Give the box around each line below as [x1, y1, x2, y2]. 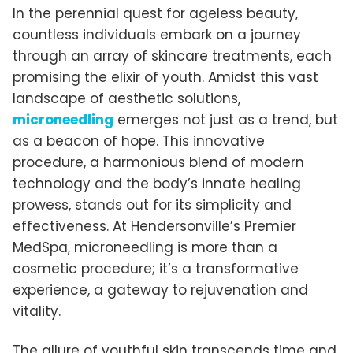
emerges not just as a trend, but [113, 110, 338, 130]
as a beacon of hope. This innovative [13, 132, 265, 151]
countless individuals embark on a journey [13, 25, 301, 45]
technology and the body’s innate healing [13, 174, 301, 194]
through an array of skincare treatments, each [13, 46, 332, 66]
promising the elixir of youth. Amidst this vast [13, 68, 318, 87]
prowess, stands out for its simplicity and [13, 195, 292, 215]
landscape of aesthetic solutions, [13, 89, 240, 109]
